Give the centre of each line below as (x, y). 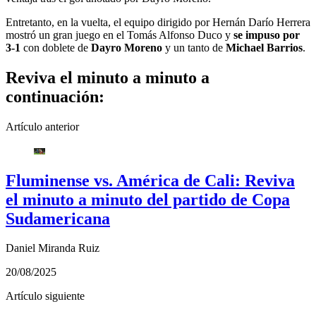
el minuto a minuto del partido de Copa (148, 199)
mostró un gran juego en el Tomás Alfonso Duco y (120, 35)
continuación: (55, 96)
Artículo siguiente (45, 296)
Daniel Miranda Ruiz (53, 248)
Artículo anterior (42, 126)
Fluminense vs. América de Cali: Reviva (150, 180)
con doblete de (56, 47)
